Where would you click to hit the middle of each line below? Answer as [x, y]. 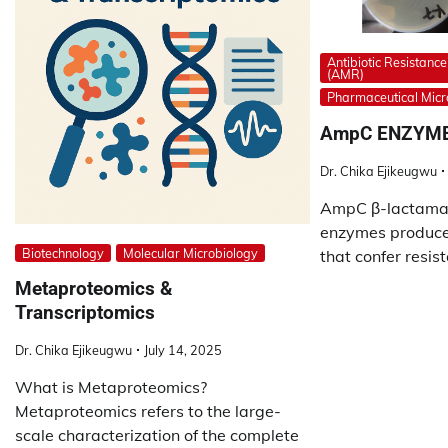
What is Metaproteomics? [111, 387]
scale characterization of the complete [157, 435]
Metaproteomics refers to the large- [148, 411]
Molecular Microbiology [190, 252]
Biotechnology [63, 252]
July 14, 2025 [183, 350]
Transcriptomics [85, 313]
